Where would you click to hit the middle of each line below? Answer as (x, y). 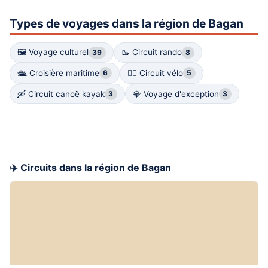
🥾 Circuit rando (151, 52)
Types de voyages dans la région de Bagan (127, 23)
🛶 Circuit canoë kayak (61, 94)
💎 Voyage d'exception (176, 94)
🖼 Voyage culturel (53, 52)
